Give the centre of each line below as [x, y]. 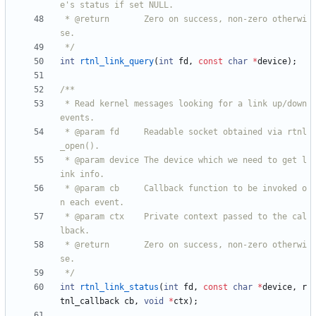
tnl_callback [90, 302]
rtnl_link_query [117, 62]
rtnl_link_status [119, 287]
